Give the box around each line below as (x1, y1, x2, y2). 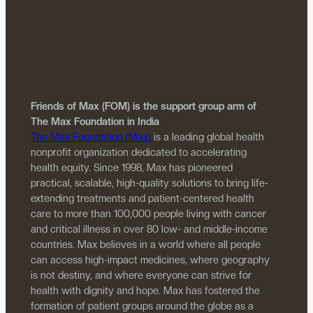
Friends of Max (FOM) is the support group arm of (30, 100, 256, 112)
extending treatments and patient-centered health (30, 192, 254, 205)
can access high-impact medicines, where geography (30, 254, 270, 266)
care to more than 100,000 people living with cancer (30, 208, 266, 220)
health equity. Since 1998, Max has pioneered (30, 161, 233, 174)
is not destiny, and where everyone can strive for (30, 269, 252, 282)
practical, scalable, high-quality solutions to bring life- (30, 177, 268, 189)
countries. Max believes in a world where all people (30, 238, 261, 251)
